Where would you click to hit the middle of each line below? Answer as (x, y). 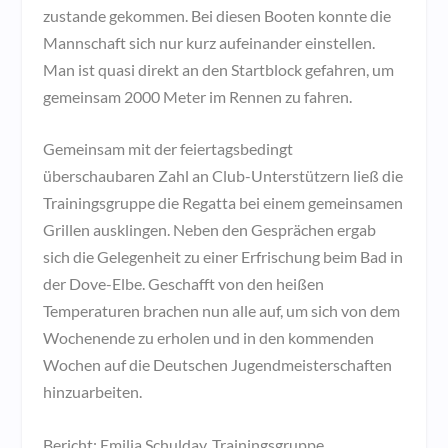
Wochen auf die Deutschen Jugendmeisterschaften (217, 365)
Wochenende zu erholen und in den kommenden (208, 338)
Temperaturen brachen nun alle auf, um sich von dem (221, 311)
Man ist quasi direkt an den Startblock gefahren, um (218, 69)
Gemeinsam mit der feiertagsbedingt (167, 149)
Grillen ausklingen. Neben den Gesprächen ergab (209, 230)
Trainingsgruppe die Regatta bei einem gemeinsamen (222, 203)
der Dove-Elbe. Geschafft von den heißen (183, 284)
